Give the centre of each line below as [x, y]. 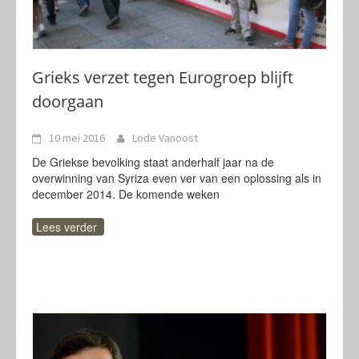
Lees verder [67, 227]
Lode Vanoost [165, 138]
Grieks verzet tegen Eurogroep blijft [163, 77]
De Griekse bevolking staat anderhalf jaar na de [153, 162]
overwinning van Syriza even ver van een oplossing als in [177, 178]
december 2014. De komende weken [126, 194]
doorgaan [68, 101]
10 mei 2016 [77, 138]
